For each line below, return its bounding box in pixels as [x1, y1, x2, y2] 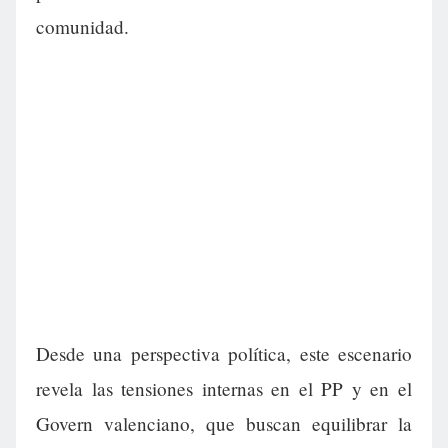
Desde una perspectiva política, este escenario [36, 341, 412, 367]
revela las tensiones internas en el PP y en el [36, 376, 412, 402]
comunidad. [36, 14, 129, 40]
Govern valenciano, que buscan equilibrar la [36, 411, 412, 437]
